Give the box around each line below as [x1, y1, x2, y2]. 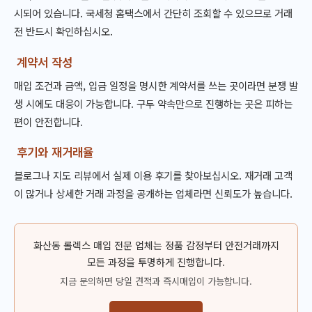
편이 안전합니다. [14, 114, 83, 129]
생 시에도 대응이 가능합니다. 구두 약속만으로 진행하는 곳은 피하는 [14, 95, 292, 111]
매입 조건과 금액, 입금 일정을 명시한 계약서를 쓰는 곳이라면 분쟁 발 [14, 77, 298, 93]
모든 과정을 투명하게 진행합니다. [87, 255, 225, 270]
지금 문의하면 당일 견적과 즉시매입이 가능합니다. [60, 274, 252, 288]
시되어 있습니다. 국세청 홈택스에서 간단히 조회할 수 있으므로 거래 [14, 5, 292, 20]
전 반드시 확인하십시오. [14, 23, 113, 38]
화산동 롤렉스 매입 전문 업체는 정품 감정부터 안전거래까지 [33, 238, 279, 253]
